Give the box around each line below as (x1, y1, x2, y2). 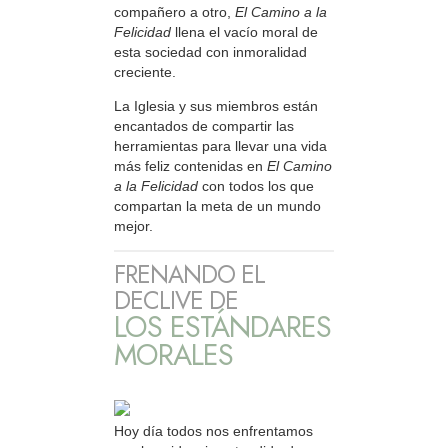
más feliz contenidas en (114, 158, 267, 175)
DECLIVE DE (114, 283, 238, 319)
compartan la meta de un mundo (114, 198, 321, 215)
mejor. (114, 218, 153, 235)
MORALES (114, 334, 233, 377)
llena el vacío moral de (171, 23, 318, 40)
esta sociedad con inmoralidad (114, 43, 307, 60)
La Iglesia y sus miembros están (114, 98, 318, 115)
